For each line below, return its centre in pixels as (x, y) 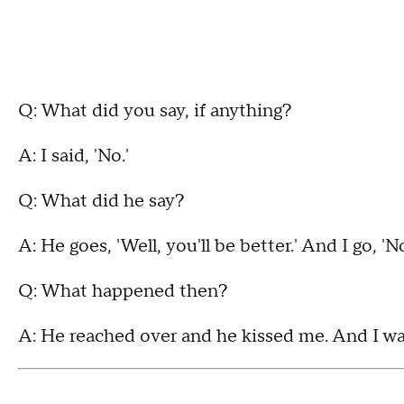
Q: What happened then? (123, 292)
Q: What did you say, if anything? (155, 111)
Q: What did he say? (101, 202)
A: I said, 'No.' (73, 156)
